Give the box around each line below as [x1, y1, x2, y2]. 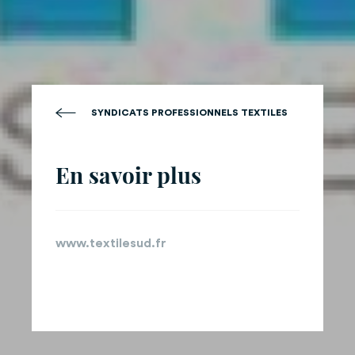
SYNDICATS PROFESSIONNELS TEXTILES [91, 107, 288, 117]
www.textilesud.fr [55, 236, 166, 250]
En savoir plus [55, 159, 201, 189]
